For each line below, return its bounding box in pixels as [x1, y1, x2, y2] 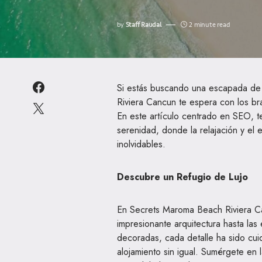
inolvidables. [117, 137, 166, 151]
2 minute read [189, 19, 230, 30]
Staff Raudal [125, 19, 161, 30]
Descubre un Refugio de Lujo [117, 170, 248, 184]
